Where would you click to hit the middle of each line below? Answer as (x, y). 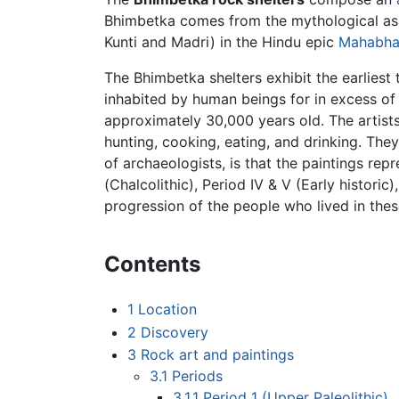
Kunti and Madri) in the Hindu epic (221, 42)
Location (167, 309)
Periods (198, 376)
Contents (152, 265)
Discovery (174, 332)
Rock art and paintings (217, 355)
